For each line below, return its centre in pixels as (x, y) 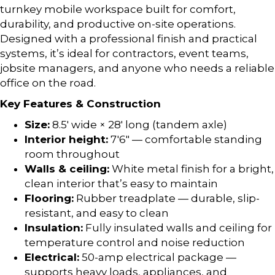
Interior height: (66, 139)
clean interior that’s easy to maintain (121, 183)
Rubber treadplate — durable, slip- (167, 198)
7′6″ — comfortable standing (185, 139)
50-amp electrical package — (158, 257)
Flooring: (49, 198)
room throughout (72, 154)
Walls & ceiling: (67, 168)
